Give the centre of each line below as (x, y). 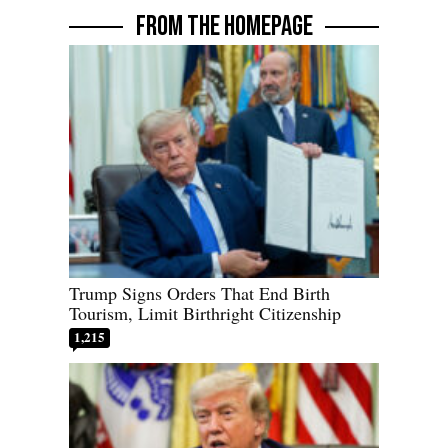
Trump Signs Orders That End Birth (199, 292)
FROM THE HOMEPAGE (224, 27)
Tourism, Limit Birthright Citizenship (205, 312)
